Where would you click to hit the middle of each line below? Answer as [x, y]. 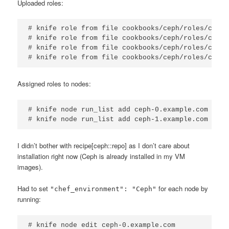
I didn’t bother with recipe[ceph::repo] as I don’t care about [104, 146]
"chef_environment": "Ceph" [104, 189]
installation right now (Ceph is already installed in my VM [101, 156]
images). [30, 167]
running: [29, 199]
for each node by [182, 189]
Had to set [34, 189]
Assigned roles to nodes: [54, 84]
